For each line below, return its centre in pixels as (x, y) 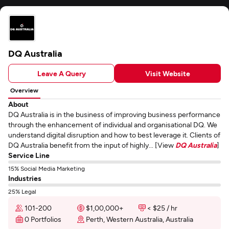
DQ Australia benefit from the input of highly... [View (92, 145)
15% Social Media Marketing (47, 168)
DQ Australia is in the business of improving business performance (114, 114)
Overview (24, 90)
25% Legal (22, 191)
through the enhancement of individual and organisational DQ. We (113, 124)
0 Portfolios (43, 219)
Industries (25, 178)
